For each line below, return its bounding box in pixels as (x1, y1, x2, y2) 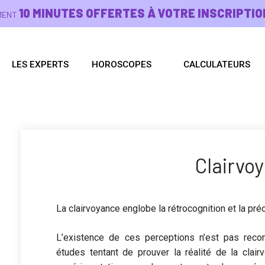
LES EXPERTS (12, 59, 69, 70)
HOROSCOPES (91, 59, 151, 70)
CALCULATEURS (183, 59, 250, 70)
